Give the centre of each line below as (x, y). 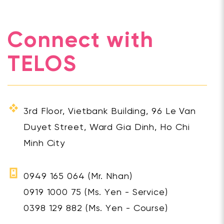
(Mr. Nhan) (108, 177)
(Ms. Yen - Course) (125, 209)
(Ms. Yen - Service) (124, 193)
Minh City (44, 144)
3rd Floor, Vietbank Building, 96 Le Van (110, 112)
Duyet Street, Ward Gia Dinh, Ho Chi (107, 128)
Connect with (81, 41)
